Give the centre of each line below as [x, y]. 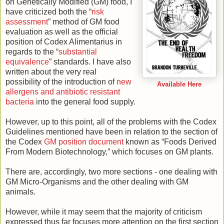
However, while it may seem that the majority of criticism [104, 211]
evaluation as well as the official [62, 31]
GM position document [84, 141]
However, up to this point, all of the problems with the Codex [111, 121]
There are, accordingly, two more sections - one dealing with [111, 171]
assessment [27, 21]
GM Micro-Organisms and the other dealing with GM [97, 181]
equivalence [27, 61]
